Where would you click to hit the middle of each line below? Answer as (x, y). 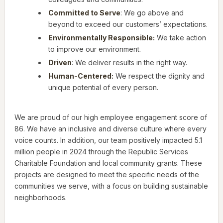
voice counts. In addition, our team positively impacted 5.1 (108, 140)
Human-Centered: (81, 76)
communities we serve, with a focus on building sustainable (111, 186)
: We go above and (152, 13)
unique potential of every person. (103, 88)
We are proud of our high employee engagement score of (111, 117)
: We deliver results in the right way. (129, 63)
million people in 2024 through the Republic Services (101, 152)
